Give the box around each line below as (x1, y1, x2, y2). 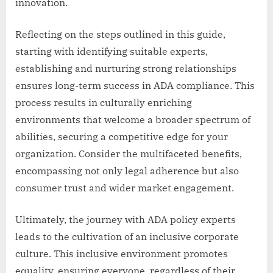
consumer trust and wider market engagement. (15, 181, 234, 194)
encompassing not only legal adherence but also (15, 164, 239, 177)
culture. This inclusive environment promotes (15, 247, 228, 260)
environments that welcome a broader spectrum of (15, 113, 250, 126)
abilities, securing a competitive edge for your (15, 130, 228, 143)
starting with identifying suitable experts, (15, 44, 208, 57)
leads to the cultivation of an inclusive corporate (15, 230, 239, 243)
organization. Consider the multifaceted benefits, (15, 147, 242, 160)
